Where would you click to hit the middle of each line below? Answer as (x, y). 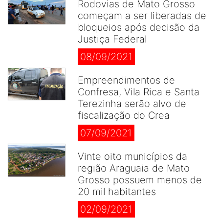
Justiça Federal (112, 39)
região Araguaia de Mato (134, 168)
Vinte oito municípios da (132, 156)
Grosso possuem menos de (140, 180)
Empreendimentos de (126, 80)
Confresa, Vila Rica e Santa (139, 92)
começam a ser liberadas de (142, 16)
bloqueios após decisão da (139, 27)
